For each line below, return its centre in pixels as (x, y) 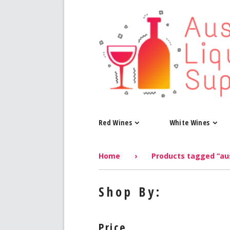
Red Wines (116, 122)
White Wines (189, 122)
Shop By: (130, 192)
